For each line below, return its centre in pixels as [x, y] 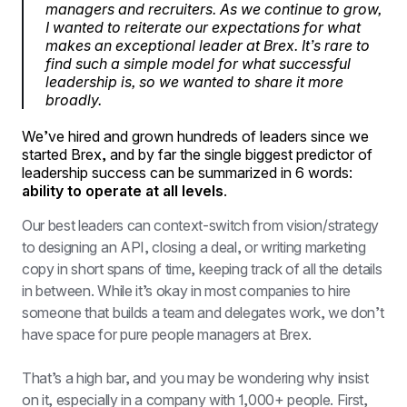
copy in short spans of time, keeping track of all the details [202, 269]
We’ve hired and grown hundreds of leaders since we [195, 136]
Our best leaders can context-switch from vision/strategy [201, 225]
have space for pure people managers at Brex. [167, 334]
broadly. [74, 100]
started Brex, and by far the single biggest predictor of [197, 154]
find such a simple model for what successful [198, 64]
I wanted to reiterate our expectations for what [203, 27]
